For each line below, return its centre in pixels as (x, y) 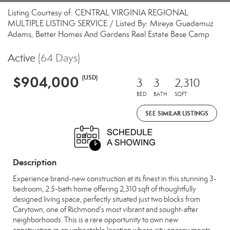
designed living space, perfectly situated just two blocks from (107, 199)
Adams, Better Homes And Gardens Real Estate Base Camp (109, 34)
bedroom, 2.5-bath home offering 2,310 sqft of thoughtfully (104, 189)
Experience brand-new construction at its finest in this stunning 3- (115, 179)
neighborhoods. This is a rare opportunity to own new (95, 220)
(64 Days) (59, 58)
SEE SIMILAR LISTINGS (177, 113)
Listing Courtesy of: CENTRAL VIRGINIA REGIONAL (98, 13)
